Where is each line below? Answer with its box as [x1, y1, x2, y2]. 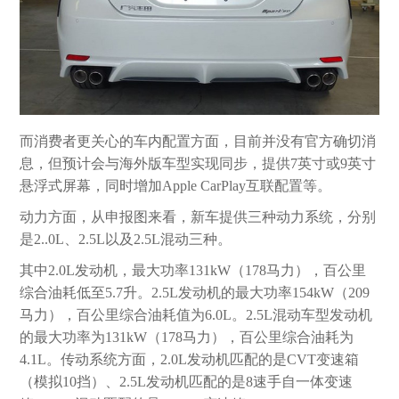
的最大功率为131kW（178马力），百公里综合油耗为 [20, 329, 354, 345]
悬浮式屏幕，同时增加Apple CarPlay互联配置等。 [20, 177, 332, 193]
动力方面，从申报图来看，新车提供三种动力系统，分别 [20, 208, 377, 224]
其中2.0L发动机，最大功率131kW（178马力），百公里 [20, 262, 367, 278]
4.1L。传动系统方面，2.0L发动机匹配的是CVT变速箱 [20, 351, 360, 367]
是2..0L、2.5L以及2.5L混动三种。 [20, 231, 232, 247]
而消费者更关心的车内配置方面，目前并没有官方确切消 [20, 133, 377, 149]
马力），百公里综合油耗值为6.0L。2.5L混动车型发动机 [20, 306, 373, 322]
